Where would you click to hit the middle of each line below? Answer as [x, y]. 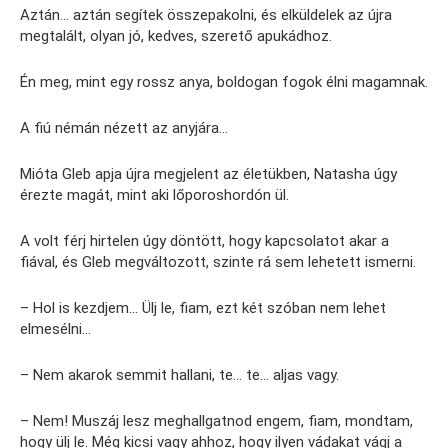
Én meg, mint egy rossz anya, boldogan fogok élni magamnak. [224, 82]
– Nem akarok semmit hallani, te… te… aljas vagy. [179, 375]
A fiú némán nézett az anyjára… [124, 128]
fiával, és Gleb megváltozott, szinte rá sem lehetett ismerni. [218, 262]
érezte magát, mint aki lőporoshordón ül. [154, 195]
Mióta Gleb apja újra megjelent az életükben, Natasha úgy [208, 174]
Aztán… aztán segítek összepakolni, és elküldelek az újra [206, 15]
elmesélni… [55, 329]
